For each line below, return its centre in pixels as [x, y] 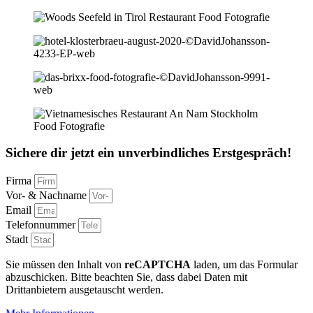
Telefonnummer [42, 225]
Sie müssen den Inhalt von [65, 265]
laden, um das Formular [244, 265]
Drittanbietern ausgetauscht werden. [85, 290]
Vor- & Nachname [48, 196]
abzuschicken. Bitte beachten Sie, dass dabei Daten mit [126, 277]
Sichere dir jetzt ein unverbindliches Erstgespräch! [148, 153]
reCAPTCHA [158, 265]
